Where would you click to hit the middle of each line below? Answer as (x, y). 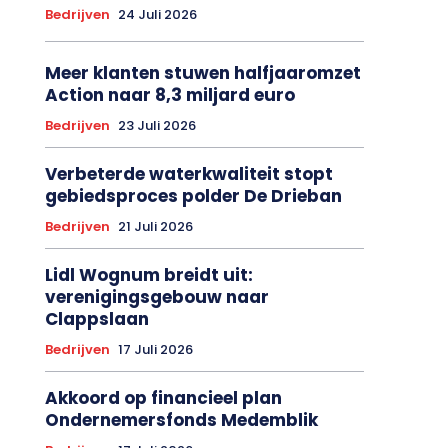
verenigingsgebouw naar (156, 302)
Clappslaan (96, 324)
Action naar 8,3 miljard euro (169, 100)
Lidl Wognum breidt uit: (148, 280)
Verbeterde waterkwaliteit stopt (188, 179)
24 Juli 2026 (157, 20)
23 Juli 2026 (156, 131)
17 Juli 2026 (155, 355)
